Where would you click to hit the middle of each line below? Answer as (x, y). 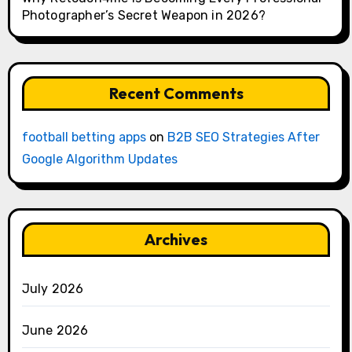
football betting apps (84, 137)
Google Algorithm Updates (99, 159)
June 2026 (55, 331)
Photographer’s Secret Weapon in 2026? (143, 16)
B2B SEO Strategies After (243, 137)
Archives (176, 240)
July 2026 (53, 289)
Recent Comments (176, 93)
